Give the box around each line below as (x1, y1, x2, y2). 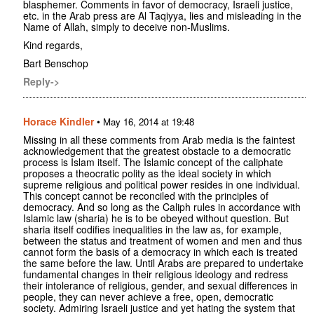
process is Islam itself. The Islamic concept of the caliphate (23, 155, 283, 170)
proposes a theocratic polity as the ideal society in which (23, 166, 271, 181)
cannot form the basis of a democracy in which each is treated (23, 245, 298, 259)
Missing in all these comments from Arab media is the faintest (23, 132, 295, 147)
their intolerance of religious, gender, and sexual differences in (23, 278, 298, 293)
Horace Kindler (23, 114, 94, 129)
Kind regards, (23, 38, 83, 53)
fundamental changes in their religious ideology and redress (23, 267, 288, 282)
